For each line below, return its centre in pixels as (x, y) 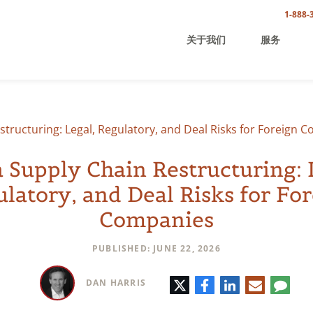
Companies (156, 219)
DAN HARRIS (116, 283)
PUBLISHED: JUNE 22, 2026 (156, 248)
